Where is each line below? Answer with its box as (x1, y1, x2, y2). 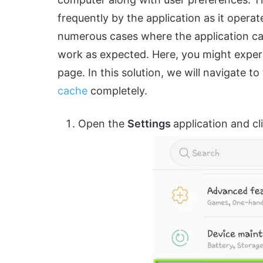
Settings (127, 117, 173, 130)
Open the (78, 117, 127, 130)
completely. (87, 84, 147, 97)
